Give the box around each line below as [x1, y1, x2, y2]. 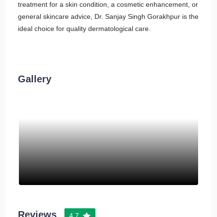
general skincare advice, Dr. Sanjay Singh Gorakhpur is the [18, 13, 199, 20]
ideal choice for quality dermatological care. [18, 25, 151, 32]
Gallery [18, 74, 51, 84]
